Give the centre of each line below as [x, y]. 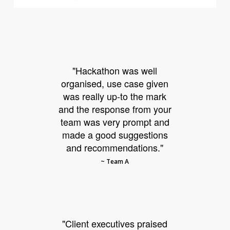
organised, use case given [115, 83]
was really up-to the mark [115, 96]
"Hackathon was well [115, 70]
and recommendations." [115, 147]
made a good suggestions [115, 134]
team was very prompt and [115, 121]
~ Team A [115, 161]
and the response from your [115, 109]
